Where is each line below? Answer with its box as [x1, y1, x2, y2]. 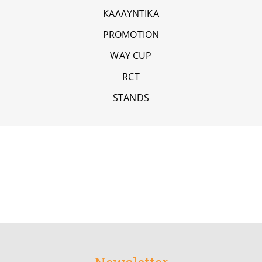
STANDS [113, 91, 149, 104]
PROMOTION [102, 27, 160, 41]
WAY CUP [110, 49, 152, 62]
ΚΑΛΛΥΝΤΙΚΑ [103, 6, 159, 20]
